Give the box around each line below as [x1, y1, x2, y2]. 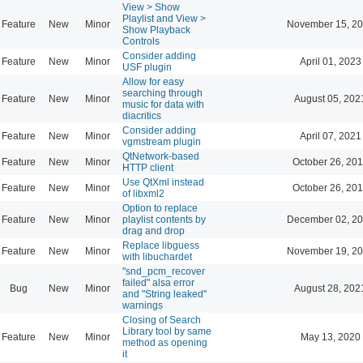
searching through [122, 87, 203, 99]
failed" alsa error [122, 276, 194, 288]
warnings [122, 299, 163, 311]
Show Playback [122, 23, 190, 36]
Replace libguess [122, 239, 199, 251]
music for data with [122, 98, 204, 110]
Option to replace [122, 202, 198, 214]
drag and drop [122, 224, 185, 237]
